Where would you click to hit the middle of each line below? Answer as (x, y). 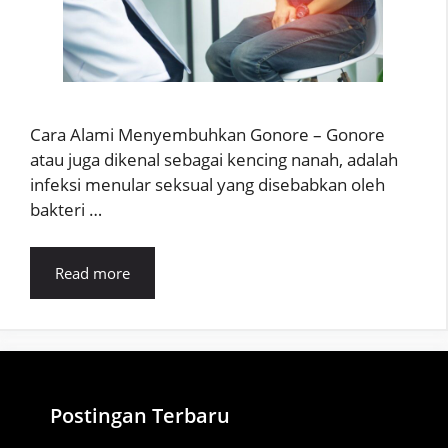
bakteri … (66, 209)
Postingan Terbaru (140, 415)
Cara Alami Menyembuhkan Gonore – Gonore (207, 134)
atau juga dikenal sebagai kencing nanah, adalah (214, 159)
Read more (92, 273)
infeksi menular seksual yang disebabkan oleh (207, 184)
